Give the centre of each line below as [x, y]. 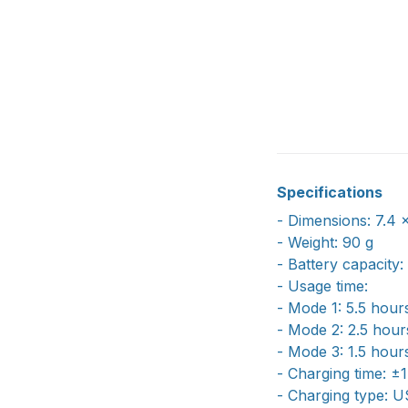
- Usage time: [322, 286]
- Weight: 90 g [325, 242]
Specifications [330, 193]
